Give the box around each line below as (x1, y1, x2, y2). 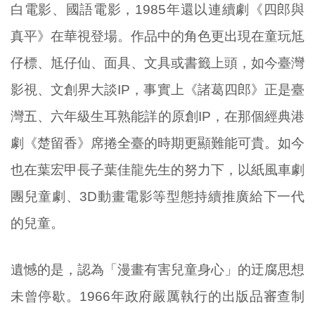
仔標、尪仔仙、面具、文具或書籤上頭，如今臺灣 (11, 55, 304, 70)
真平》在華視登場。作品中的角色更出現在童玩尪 (11, 28, 304, 44)
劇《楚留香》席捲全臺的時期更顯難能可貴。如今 (11, 135, 304, 150)
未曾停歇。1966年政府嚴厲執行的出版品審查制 (11, 289, 304, 304)
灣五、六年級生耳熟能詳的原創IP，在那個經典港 (11, 108, 304, 124)
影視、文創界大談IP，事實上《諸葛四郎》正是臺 (11, 82, 304, 97)
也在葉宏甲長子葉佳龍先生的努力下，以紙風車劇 (11, 162, 304, 177)
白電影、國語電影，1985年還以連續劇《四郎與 (11, 1, 304, 17)
